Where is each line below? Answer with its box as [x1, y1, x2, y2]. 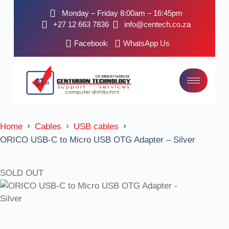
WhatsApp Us [123, 39, 170, 48]
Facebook [74, 39, 108, 48]
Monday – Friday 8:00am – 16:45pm [61, 9, 182, 17]
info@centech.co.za [124, 20, 191, 29]
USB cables [74, 121, 119, 131]
